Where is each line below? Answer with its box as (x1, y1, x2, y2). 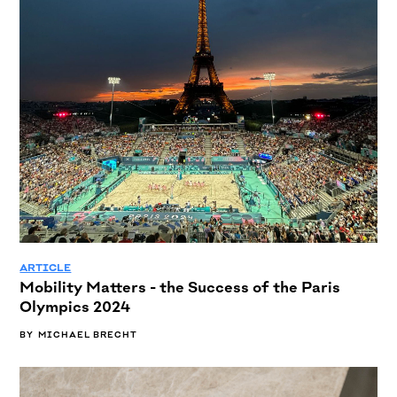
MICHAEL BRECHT (38, 330, 138, 340)
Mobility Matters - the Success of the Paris (19, 277, 341, 297)
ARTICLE (19, 261, 72, 275)
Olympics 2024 (19, 297, 131, 316)
